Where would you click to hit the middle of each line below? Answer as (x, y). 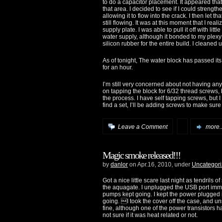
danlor (119, 164)
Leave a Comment (143, 127)
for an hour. (118, 67)
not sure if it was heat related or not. (150, 215)
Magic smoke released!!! (141, 155)
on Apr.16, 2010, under (160, 164)
